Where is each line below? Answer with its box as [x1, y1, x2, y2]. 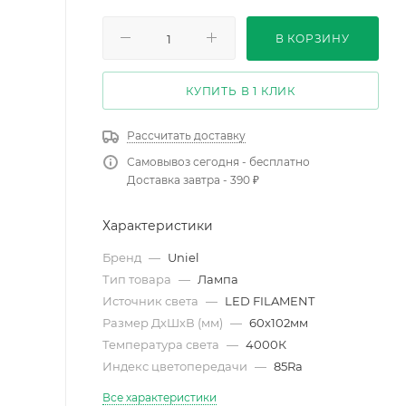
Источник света [102, 293, 201, 308]
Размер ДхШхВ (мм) [102, 314, 226, 330]
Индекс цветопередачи [102, 358, 250, 373]
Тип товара [102, 271, 174, 286]
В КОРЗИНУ [275, 31, 350, 45]
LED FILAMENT [225, 293, 314, 308]
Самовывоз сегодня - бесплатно [127, 154, 310, 169]
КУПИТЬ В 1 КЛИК [186, 83, 295, 98]
